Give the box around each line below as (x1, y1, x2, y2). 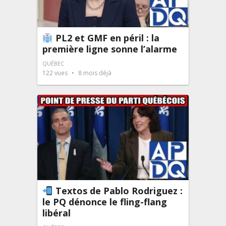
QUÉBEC (42, 60, 64, 68)
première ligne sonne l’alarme (42, 43, 177, 55)
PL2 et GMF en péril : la (52, 32, 159, 44)
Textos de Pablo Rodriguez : (52, 185, 183, 197)
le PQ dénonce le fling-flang (42, 196, 167, 208)
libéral (42, 207, 71, 219)
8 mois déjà (77, 69, 111, 78)
